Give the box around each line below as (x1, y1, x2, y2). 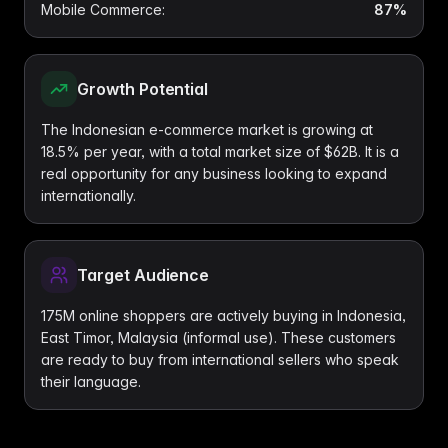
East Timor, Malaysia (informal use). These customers (41, 329, 396, 346)
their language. (41, 373, 141, 390)
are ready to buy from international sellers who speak (41, 351, 399, 368)
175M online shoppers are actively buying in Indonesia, (41, 307, 406, 324)
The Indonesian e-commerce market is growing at (41, 121, 373, 138)
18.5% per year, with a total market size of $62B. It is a (41, 143, 399, 160)
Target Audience (77, 265, 210, 285)
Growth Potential (77, 79, 209, 99)
